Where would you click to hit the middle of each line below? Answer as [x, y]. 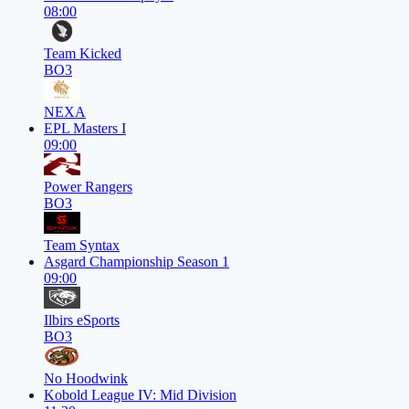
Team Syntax [82, 246]
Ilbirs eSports [82, 320]
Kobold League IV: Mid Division [140, 395]
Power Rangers [88, 187]
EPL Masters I [85, 129]
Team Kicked [83, 54]
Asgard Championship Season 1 [136, 262]
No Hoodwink [86, 379]
